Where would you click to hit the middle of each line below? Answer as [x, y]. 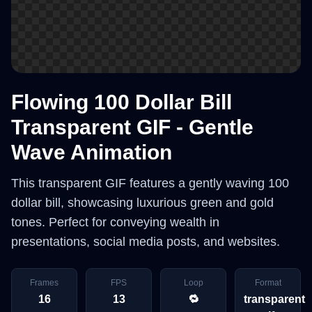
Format [268, 283]
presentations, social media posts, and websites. [146, 242]
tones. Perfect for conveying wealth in [115, 222]
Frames [44, 283]
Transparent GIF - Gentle [132, 127]
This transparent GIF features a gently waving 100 [150, 183]
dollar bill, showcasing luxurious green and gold [142, 203]
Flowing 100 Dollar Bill [122, 102]
